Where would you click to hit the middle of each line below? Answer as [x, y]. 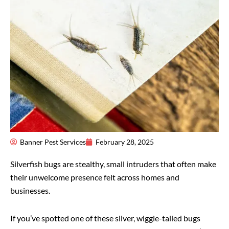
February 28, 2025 [125, 142]
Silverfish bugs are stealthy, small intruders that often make [113, 164]
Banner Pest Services [53, 142]
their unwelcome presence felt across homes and [95, 177]
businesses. [31, 190]
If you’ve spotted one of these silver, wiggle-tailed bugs [105, 218]
